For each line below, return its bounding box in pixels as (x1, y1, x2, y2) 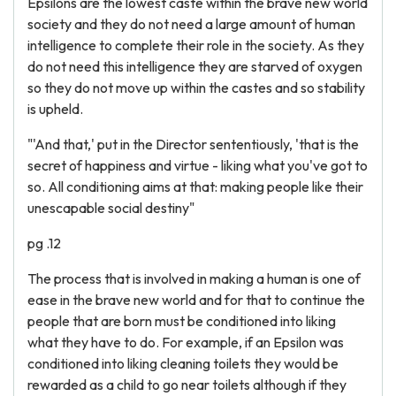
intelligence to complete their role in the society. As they (27, 36, 364, 54)
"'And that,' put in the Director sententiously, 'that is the (27, 135, 359, 153)
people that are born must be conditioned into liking (27, 312, 336, 330)
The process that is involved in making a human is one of (27, 270, 361, 287)
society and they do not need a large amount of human (27, 15, 355, 33)
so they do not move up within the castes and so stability (27, 79, 365, 96)
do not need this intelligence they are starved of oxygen (27, 57, 362, 75)
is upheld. (27, 100, 83, 118)
